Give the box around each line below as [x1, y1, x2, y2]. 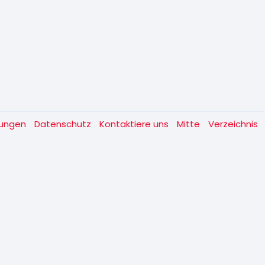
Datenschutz [34, 118, 93, 131]
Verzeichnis [208, 118, 258, 131]
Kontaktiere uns [99, 118, 171, 131]
